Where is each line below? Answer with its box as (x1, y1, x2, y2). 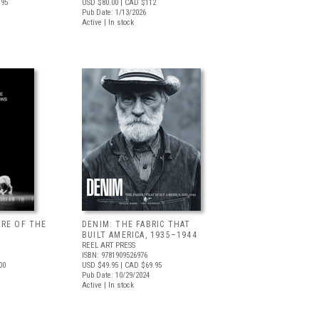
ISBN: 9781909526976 (82, 251, 147, 260)
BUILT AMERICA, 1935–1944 (82, 230, 197, 240)
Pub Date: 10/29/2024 (82, 271, 150, 280)
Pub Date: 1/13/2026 (82, 8, 146, 17)
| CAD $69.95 (118, 261, 162, 270)
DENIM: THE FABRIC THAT (82, 219, 191, 229)
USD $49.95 (82, 261, 118, 270)
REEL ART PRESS (82, 241, 135, 250)
